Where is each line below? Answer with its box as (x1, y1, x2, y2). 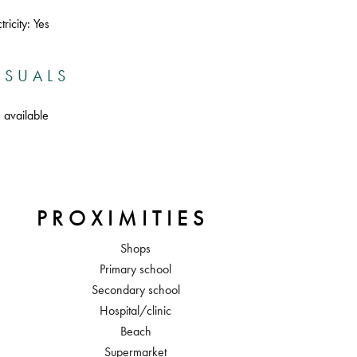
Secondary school (91, 282, 180, 297)
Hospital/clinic (100, 303, 171, 318)
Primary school (100, 261, 171, 277)
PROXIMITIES (37, 205, 209, 232)
